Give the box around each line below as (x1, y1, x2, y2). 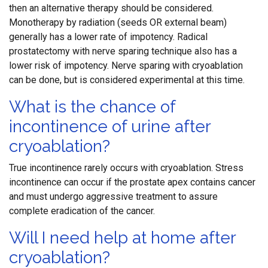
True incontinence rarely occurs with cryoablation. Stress (9, 162, 243, 173)
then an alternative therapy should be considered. (9, 2, 214, 14)
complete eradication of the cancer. (9, 205, 155, 217)
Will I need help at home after (9, 228, 236, 248)
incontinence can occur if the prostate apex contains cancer (9, 176, 255, 188)
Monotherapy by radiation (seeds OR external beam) (9, 17, 227, 28)
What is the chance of (9, 97, 175, 117)
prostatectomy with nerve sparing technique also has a (9, 45, 237, 57)
